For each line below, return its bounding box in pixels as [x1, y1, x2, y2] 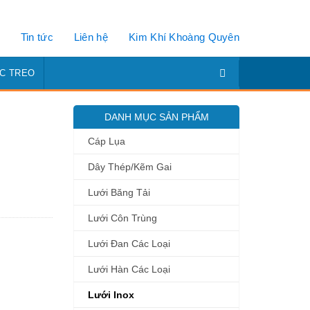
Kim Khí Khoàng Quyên [129, 30, 239, 43]
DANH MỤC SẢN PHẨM [104, 111, 209, 122]
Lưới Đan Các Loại [88, 238, 170, 249]
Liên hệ [73, 30, 108, 43]
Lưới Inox [88, 289, 134, 300]
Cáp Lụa [88, 136, 125, 147]
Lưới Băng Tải [88, 187, 150, 198]
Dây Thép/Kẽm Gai [88, 161, 172, 172]
